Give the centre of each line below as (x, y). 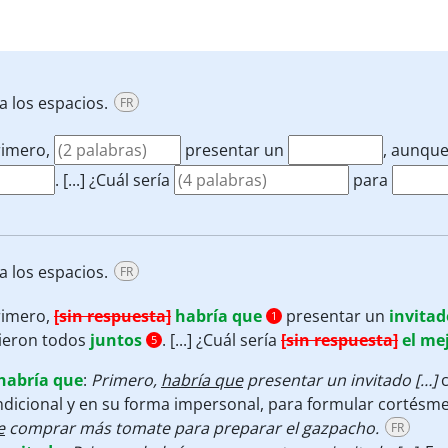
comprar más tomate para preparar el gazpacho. (192, 428)
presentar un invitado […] (342, 380)
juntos (116, 340)
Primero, (126, 380)
